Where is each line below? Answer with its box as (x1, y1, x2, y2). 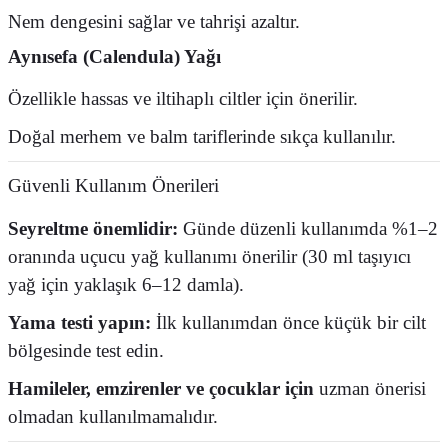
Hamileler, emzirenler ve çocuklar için (8, 378, 314, 399)
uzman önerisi (314, 378, 426, 399)
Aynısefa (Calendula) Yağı (8, 46, 221, 67)
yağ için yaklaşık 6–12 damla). (8, 274, 244, 295)
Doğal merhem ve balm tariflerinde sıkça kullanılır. (8, 126, 396, 147)
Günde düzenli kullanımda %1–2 (178, 218, 438, 239)
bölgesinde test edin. (8, 340, 164, 361)
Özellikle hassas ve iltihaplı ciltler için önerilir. (8, 88, 358, 109)
